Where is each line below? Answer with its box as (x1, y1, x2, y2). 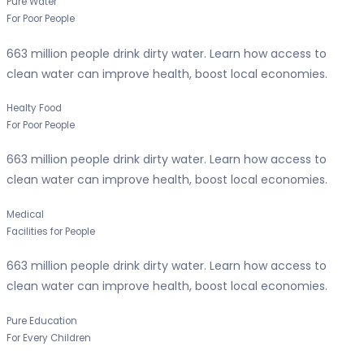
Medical (6, 207, 44, 221)
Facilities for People (6, 224, 95, 238)
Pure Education (6, 314, 77, 327)
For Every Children (6, 331, 91, 344)
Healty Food (6, 102, 62, 115)
